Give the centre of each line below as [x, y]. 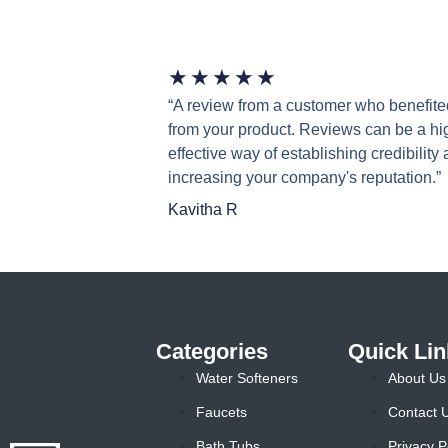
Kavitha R [202, 210]
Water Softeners [247, 378]
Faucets [222, 412]
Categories [212, 352]
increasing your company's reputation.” [304, 178]
